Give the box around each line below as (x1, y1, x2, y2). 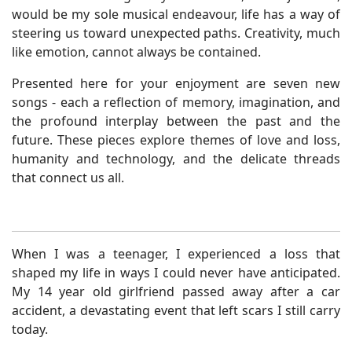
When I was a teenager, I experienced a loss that (12, 245, 340, 262)
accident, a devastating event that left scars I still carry (12, 302, 340, 319)
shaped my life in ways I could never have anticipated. (12, 264, 340, 281)
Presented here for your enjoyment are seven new (12, 75, 340, 92)
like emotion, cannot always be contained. (12, 43, 261, 60)
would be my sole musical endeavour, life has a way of (12, 5, 340, 23)
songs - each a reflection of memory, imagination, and (12, 93, 340, 111)
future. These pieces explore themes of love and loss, (12, 131, 340, 148)
